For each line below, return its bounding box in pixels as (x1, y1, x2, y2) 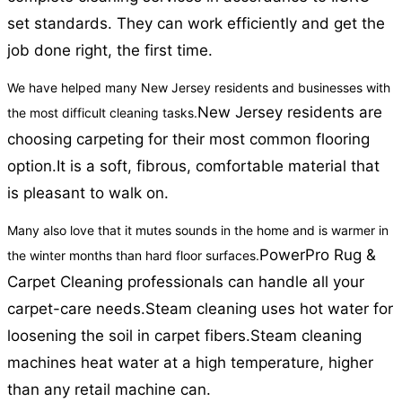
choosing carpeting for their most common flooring (7, 130, 370, 149)
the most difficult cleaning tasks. (7, 105, 197, 121)
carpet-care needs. (7, 300, 145, 319)
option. (7, 157, 57, 176)
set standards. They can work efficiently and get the (7, 14, 385, 33)
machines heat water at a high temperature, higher (7, 354, 373, 372)
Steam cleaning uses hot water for (145, 300, 393, 319)
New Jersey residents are (197, 103, 382, 122)
